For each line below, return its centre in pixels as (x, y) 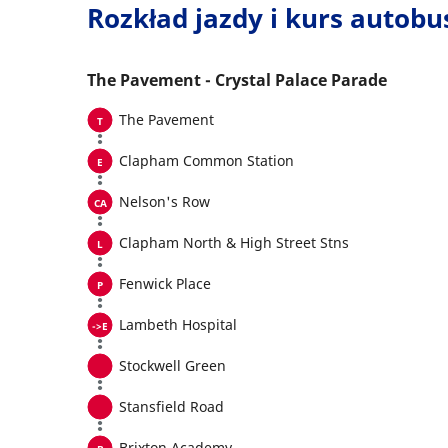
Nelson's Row (164, 201)
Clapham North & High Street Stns (234, 242)
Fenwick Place (165, 283)
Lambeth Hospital (178, 324)
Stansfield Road (171, 406)
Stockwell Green (172, 365)
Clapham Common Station (206, 160)
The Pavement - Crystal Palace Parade (237, 80)
